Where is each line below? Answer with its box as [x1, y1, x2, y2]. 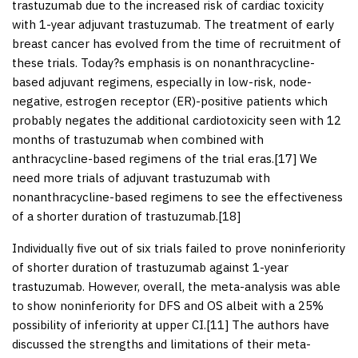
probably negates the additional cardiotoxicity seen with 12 [12, 112, 341, 128]
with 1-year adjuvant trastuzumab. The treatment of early [12, 16, 334, 32]
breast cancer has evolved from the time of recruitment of [12, 35, 341, 51]
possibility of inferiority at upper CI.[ [12, 316, 210, 332]
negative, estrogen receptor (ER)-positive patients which [12, 93, 328, 109]
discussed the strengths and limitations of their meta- [12, 336, 311, 352]
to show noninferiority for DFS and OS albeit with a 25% [12, 297, 324, 313]
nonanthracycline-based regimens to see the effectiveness [12, 189, 343, 205]
